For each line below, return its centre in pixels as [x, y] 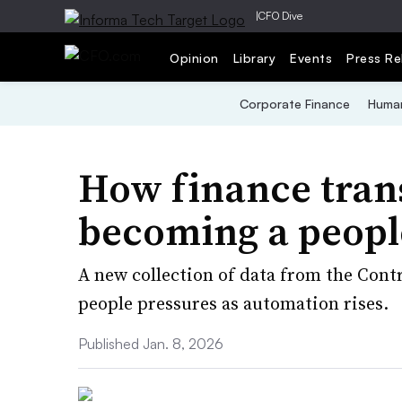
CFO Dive [280, 16]
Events [311, 57]
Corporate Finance [294, 104]
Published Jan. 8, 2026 [151, 344]
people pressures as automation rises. [233, 303]
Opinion [194, 57]
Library [254, 57]
